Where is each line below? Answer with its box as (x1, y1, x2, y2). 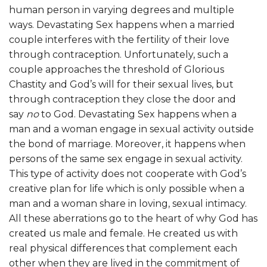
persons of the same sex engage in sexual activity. (9, 153, 243, 165)
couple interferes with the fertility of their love (9, 34, 229, 46)
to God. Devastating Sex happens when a (39, 108, 237, 120)
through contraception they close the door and (9, 94, 236, 105)
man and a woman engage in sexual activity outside (9, 123, 254, 135)
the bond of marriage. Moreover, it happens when (9, 138, 246, 150)
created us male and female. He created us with (9, 228, 238, 240)
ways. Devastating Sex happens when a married (9, 19, 235, 31)
